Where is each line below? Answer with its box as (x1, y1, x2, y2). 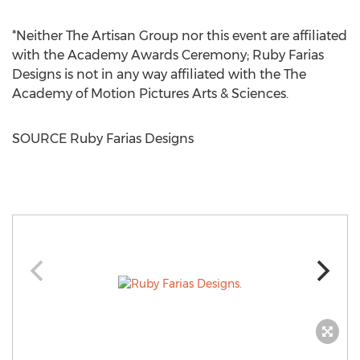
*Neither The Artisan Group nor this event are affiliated (12, 28, 347, 43)
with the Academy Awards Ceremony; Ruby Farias (12, 47, 324, 63)
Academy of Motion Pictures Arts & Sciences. (12, 86, 288, 101)
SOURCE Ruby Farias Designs (12, 131, 194, 146)
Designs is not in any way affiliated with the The (12, 67, 306, 82)
